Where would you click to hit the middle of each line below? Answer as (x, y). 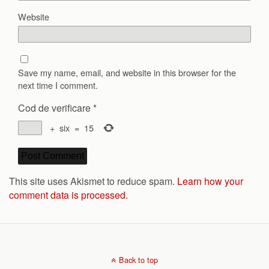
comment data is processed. (68, 195)
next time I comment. (58, 85)
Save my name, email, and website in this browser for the (127, 72)
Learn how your (210, 181)
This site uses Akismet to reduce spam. (93, 181)
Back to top (138, 259)
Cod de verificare (54, 107)
